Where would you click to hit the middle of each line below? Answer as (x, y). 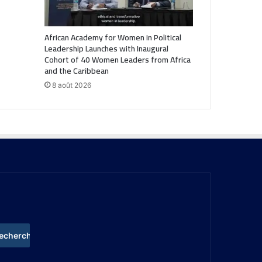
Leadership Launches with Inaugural (106, 48)
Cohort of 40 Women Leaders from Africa (117, 59)
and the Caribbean (76, 70)
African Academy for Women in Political (113, 37)
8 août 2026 (71, 85)
